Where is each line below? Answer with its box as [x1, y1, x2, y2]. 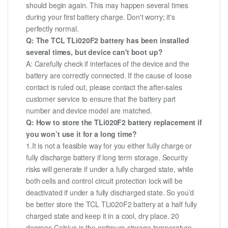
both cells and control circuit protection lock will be [26, 176, 183, 186]
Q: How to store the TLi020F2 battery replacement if [26, 117, 202, 128]
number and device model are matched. [26, 105, 152, 116]
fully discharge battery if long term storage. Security [26, 152, 188, 163]
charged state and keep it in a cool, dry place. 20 [26, 211, 179, 221]
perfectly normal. [26, 23, 79, 34]
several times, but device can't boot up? [26, 47, 163, 58]
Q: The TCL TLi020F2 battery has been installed [26, 35, 189, 46]
